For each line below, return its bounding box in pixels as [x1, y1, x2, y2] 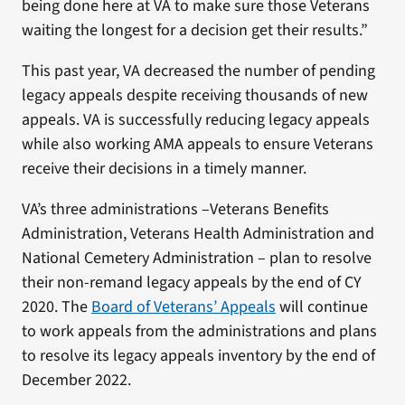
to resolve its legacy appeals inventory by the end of [21, 344, 375, 367]
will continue [275, 296, 368, 318]
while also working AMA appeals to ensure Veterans [21, 133, 373, 155]
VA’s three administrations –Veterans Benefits [21, 198, 329, 221]
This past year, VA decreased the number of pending [21, 60, 375, 82]
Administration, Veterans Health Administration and [21, 222, 374, 245]
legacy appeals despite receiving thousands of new [21, 84, 368, 107]
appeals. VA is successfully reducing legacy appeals [21, 108, 370, 131]
